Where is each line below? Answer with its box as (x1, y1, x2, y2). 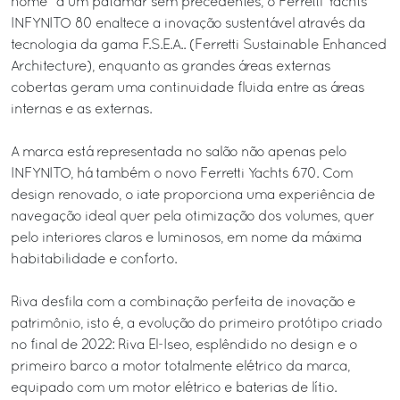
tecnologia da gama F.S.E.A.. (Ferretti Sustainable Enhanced (11, 38, 387, 52)
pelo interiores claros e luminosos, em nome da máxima (11, 231, 362, 245)
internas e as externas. (11, 103, 152, 116)
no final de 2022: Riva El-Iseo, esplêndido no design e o (11, 338, 357, 352)
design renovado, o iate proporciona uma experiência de (11, 188, 375, 202)
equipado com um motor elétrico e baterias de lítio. (11, 381, 337, 395)
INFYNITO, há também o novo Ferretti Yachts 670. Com (11, 167, 353, 180)
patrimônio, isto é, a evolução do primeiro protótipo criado (11, 317, 382, 330)
